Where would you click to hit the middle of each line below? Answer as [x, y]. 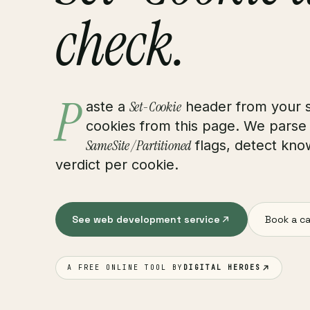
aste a [107, 107]
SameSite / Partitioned [138, 145]
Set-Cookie [155, 107]
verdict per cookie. [117, 165]
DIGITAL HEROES [222, 267]
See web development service [146, 219]
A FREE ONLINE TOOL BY [125, 267]
